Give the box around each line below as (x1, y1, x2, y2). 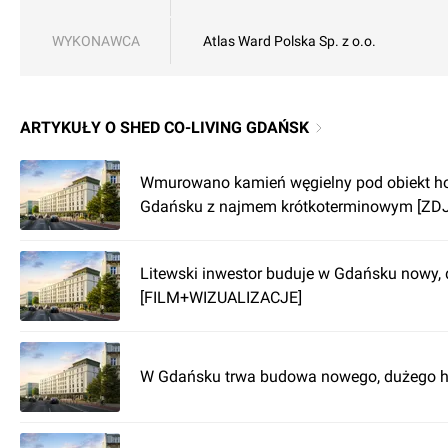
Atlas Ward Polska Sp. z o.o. (203, 33, 376, 49)
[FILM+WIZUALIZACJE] (140, 288, 302, 307)
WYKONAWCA (52, 33, 140, 49)
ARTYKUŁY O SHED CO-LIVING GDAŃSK (20, 118, 309, 137)
